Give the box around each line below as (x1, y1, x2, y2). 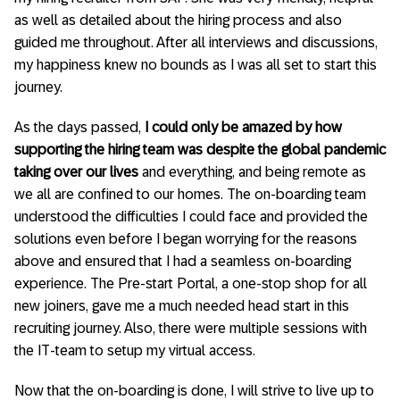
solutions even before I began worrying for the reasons (14, 231, 357, 246)
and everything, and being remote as (138, 164, 366, 179)
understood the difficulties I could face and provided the (14, 209, 368, 224)
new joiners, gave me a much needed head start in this (14, 298, 349, 313)
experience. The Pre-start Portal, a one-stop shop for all (14, 276, 367, 291)
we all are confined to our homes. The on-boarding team (14, 187, 366, 202)
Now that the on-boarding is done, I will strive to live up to (14, 383, 374, 398)
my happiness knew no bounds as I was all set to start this (14, 57, 377, 72)
